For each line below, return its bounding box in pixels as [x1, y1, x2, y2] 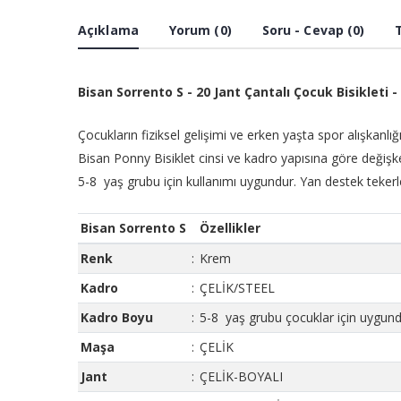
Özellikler [200, 219, 260, 237]
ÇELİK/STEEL [200, 279, 275, 297]
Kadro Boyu [81, 309, 153, 327]
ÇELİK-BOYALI [200, 368, 283, 386]
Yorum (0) [168, 21, 232, 39]
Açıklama [78, 21, 139, 39]
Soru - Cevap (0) [261, 21, 365, 39]
